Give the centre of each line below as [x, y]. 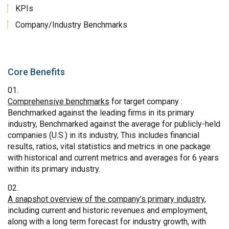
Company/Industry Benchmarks [71, 25]
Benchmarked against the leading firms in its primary [101, 112]
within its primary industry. [54, 169]
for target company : [146, 101]
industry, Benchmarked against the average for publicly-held [114, 124]
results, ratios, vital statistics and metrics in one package [109, 146]
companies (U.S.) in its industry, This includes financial [104, 135]
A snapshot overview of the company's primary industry [106, 199]
